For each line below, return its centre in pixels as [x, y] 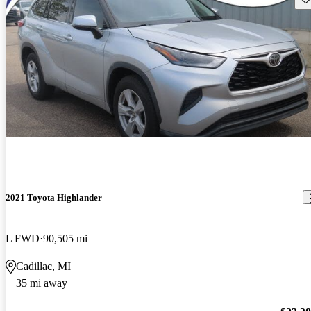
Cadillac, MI [43, 266]
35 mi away [42, 283]
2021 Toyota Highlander [54, 197]
